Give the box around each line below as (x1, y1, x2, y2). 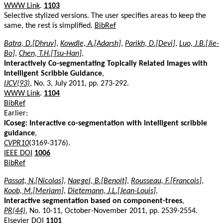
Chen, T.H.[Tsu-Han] (19, 49, 82, 58)
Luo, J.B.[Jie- (179, 39, 219, 48)
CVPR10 (4, 139, 29, 147)
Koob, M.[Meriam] (4, 187, 64, 195)
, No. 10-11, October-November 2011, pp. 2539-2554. (25, 207, 198, 215)
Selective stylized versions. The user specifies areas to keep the (4, 11, 206, 20)
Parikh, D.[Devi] (125, 39, 175, 48)
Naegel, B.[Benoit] (68, 177, 127, 185)
